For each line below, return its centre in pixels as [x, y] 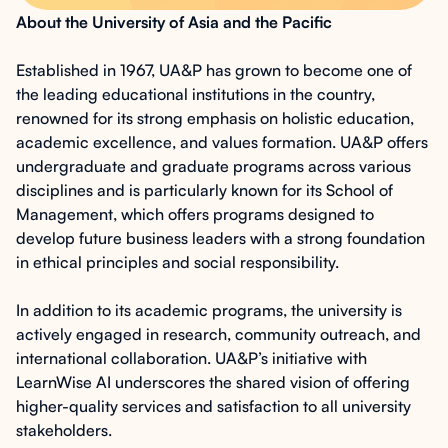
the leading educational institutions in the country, [195, 94]
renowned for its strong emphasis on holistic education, [215, 118]
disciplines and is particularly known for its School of [204, 190]
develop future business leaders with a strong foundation [220, 238]
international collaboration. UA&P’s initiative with [191, 358]
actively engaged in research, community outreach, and [218, 334]
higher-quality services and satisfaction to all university [213, 406]
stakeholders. [64, 430]
